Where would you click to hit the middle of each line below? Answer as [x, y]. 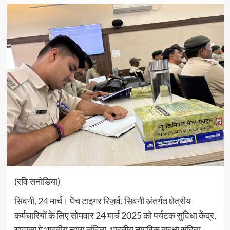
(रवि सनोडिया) [37, 181]
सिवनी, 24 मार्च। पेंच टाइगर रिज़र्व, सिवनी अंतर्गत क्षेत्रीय [102, 201]
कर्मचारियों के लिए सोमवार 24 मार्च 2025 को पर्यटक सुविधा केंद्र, [115, 215]
